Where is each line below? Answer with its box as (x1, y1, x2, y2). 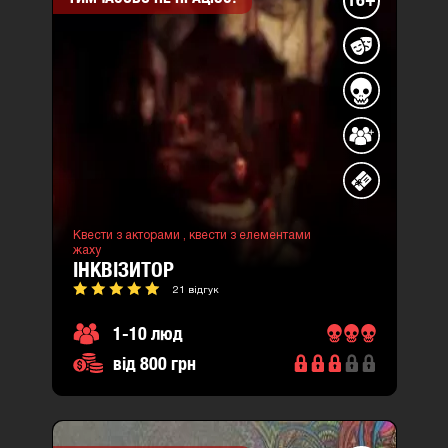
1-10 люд (112, 322, 183, 344)
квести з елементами (188, 230, 311, 242)
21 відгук (172, 285, 219, 295)
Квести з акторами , (72, 230, 189, 242)
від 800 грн (112, 352, 196, 374)
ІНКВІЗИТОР (72, 257, 174, 283)
